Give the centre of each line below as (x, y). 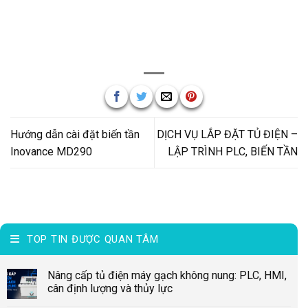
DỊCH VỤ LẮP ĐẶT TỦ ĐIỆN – (227, 134)
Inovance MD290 (51, 151)
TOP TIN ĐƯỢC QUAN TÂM (92, 239)
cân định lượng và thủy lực (110, 288)
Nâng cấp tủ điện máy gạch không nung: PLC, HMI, (167, 275)
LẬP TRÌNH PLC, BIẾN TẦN (233, 151)
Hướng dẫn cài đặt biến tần (75, 134)
